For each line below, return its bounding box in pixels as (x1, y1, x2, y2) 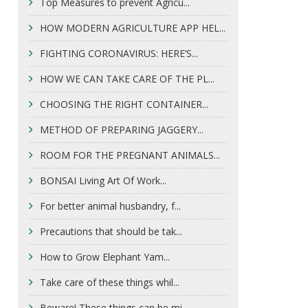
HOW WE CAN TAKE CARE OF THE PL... (39, 71, 214, 85)
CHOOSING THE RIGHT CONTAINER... (39, 97, 208, 111)
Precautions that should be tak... (39, 224, 182, 238)
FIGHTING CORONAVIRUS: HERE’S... (39, 46, 198, 60)
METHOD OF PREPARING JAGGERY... (39, 122, 203, 136)
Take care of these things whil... (39, 275, 179, 289)
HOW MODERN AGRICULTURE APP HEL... (39, 21, 225, 34)
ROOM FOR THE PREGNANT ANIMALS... (39, 148, 220, 162)
